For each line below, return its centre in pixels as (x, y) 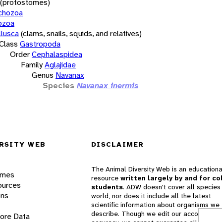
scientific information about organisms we (155, 205)
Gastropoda (40, 44)
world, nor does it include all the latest (151, 196)
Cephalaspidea (57, 54)
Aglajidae (60, 64)
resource (106, 178)
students (107, 187)
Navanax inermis (108, 85)
